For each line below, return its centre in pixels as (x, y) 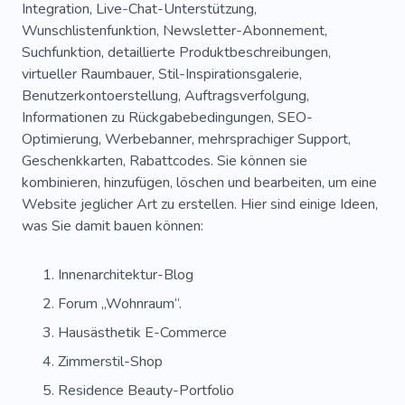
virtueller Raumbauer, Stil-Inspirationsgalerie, (162, 74)
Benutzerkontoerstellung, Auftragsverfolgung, (165, 96)
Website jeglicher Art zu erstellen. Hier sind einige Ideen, (200, 204)
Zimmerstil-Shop (110, 362)
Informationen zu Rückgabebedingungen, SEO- (167, 118)
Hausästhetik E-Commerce (142, 333)
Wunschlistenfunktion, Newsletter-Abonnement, (174, 31)
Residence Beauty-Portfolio (146, 391)
